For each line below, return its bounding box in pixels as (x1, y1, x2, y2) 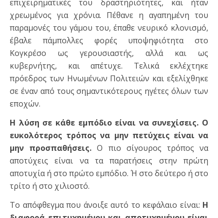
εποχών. (10, 98, 40, 109)
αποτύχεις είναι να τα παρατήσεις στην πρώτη (10, 155, 208, 166)
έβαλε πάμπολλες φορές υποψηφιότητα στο (10, 35, 208, 46)
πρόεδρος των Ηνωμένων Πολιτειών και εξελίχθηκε (10, 73, 208, 84)
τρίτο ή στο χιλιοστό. (10, 181, 90, 192)
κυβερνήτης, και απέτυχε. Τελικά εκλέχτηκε (10, 60, 208, 72)
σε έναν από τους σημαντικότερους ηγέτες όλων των (10, 86, 208, 97)
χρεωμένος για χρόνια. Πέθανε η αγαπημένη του (10, 10, 208, 21)
